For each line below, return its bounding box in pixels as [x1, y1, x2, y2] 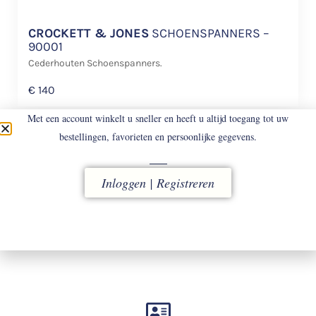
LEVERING [129, 207, 187, 223]
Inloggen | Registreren [102, 174, 214, 191]
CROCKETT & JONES [28, 25, 149, 41]
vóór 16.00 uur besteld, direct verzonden [81, 229, 235, 243]
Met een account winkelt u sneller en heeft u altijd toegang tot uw [28, 111, 288, 125]
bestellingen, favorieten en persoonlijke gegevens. [59, 130, 257, 143]
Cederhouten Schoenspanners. [28, 56, 162, 69]
